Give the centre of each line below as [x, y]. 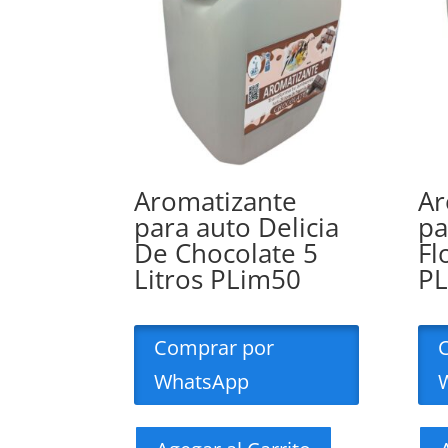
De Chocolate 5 [226, 253]
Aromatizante [216, 201]
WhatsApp [202, 382]
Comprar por [214, 348]
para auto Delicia [237, 227]
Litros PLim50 [218, 279]
